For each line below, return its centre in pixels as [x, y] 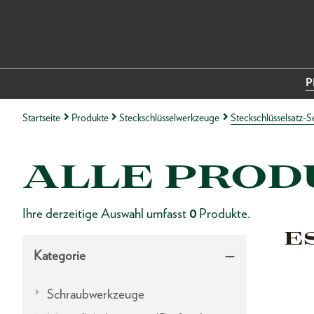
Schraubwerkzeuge [96, 294]
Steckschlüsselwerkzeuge [170, 117]
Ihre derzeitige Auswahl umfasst [106, 213]
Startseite [41, 117]
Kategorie [60, 255]
